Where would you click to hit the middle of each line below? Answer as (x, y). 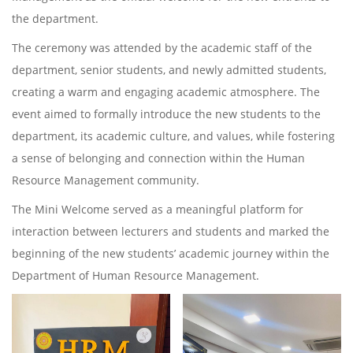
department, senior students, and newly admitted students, (169, 70)
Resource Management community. (106, 180)
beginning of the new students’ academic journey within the (171, 253)
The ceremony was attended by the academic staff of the (162, 48)
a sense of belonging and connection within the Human (158, 158)
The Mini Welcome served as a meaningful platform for (158, 209)
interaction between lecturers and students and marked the (171, 231)
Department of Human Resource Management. (136, 275)
